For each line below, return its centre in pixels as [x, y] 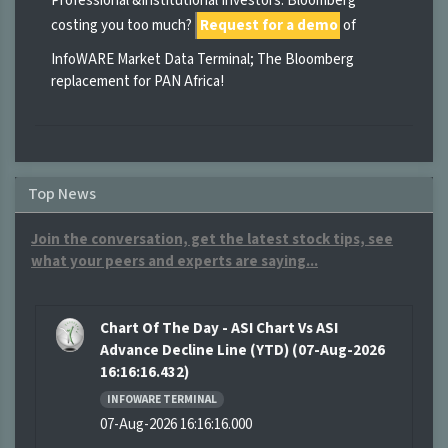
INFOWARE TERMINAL [162, 400]
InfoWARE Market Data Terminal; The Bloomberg [202, 60]
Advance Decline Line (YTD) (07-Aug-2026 [243, 351]
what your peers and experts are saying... [174, 262]
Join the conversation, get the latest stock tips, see [212, 240]
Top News [61, 195]
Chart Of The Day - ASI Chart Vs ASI [219, 329]
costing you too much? [123, 25]
